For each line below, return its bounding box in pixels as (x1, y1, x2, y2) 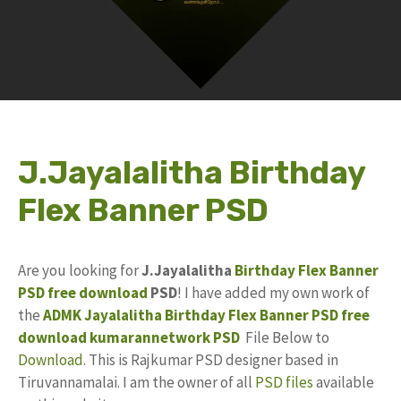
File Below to (243, 328, 329, 347)
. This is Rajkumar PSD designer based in (83, 350, 338, 370)
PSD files (255, 372, 313, 392)
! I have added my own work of (177, 283, 370, 303)
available (313, 372, 374, 392)
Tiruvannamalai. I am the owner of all (18, 372, 255, 392)
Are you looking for (18, 260, 141, 280)
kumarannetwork (90, 328, 210, 347)
